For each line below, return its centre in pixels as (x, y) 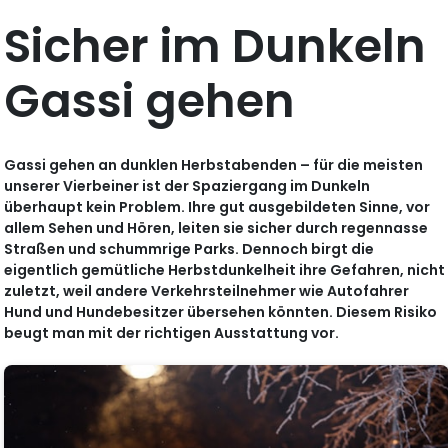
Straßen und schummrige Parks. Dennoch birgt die (189, 249)
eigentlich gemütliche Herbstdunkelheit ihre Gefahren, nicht (225, 270)
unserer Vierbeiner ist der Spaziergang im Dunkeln (187, 186)
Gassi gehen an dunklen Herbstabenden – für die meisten (214, 165)
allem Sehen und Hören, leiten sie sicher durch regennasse (216, 228)
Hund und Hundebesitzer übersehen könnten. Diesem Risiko (221, 312)
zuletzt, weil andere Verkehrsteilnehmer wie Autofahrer (207, 291)
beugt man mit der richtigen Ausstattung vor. (172, 333)
